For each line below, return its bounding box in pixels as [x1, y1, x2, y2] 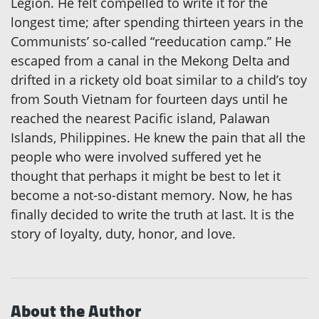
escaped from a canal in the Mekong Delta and [11, 52, 290, 70]
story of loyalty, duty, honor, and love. [11, 225, 236, 243]
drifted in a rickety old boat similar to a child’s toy [11, 71, 307, 89]
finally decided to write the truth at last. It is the [11, 206, 294, 224]
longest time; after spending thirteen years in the [11, 14, 303, 31]
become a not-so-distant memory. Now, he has [11, 187, 293, 204]
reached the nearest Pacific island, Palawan [11, 110, 270, 127]
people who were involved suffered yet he [11, 148, 261, 166]
